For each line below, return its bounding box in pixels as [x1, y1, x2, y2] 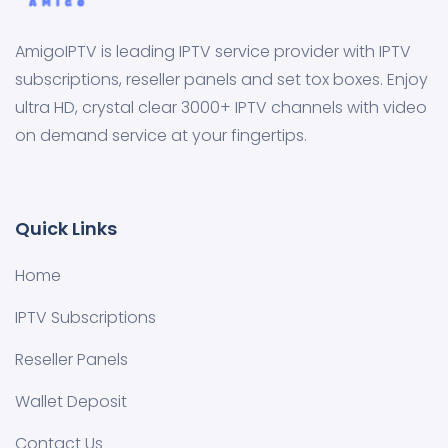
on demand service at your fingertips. [15, 124, 307, 147]
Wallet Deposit [15, 390, 127, 413]
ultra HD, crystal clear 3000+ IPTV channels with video [15, 96, 427, 119]
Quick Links [15, 216, 117, 241]
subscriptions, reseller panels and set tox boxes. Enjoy [15, 68, 428, 91]
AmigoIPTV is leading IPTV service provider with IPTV [15, 40, 411, 63]
